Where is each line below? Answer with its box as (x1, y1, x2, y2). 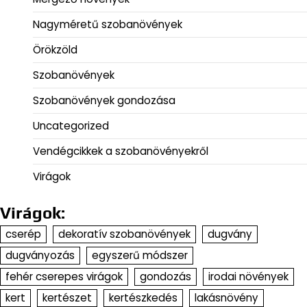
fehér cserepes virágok (5, 269, 123, 284)
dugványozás (5, 247, 75, 262)
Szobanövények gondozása (33, 93, 175, 108)
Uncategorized (33, 118, 109, 133)
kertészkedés (109, 290, 177, 305)
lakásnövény (195, 290, 258, 305)
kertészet (42, 290, 92, 305)
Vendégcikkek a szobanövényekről (33, 143, 208, 158)
